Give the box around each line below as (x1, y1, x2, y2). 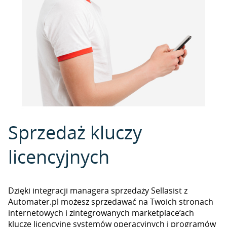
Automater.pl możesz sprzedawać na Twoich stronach (8, 196, 213, 207)
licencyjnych (8, 144, 109, 169)
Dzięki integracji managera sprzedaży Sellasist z (8, 185, 187, 196)
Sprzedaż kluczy (8, 120, 142, 144)
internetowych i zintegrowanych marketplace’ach (8, 207, 194, 218)
